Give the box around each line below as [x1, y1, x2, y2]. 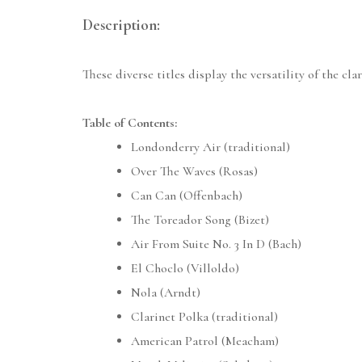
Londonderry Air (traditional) [131, 139, 290, 156]
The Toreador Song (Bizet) [131, 212, 269, 229]
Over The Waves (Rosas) [131, 163, 258, 180]
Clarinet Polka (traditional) [131, 309, 278, 326]
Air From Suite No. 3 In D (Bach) [131, 236, 301, 253]
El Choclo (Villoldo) [131, 260, 239, 277]
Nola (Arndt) [131, 284, 200, 301]
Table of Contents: [82, 115, 177, 132]
